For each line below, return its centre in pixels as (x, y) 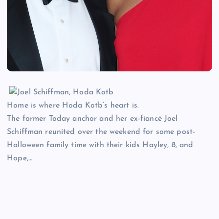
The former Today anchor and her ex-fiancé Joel (92, 119)
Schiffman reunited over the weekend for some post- (101, 132)
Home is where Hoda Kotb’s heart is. (73, 106)
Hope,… (20, 159)
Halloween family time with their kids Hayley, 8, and (100, 145)
